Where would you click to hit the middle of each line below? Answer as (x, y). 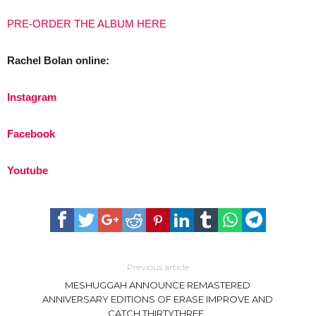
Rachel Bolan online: (58, 60)
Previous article (158, 267)
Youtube (28, 170)
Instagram (32, 97)
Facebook (31, 134)
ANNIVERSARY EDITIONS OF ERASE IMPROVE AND (158, 299)
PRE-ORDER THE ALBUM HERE (87, 24)
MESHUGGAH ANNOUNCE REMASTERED (158, 285)
